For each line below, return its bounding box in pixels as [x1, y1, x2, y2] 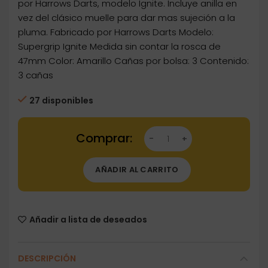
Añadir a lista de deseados [29, 214, 147, 226]
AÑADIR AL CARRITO [95, 164, 179, 176]
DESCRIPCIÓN [18, 252, 76, 265]
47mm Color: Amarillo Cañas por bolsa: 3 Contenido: [18, 54, 249, 68]
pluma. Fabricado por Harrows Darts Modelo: [18, 26, 214, 39]
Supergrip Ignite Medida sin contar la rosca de [18, 40, 221, 53]
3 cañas [18, 69, 53, 82]
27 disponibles [29, 95, 93, 107]
